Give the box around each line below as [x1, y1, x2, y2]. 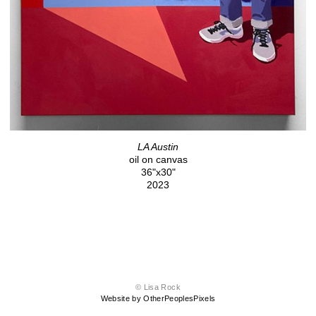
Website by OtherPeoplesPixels [100, 294, 216, 303]
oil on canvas [128, 154, 188, 166]
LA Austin [138, 141, 178, 153]
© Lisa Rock [135, 283, 181, 292]
